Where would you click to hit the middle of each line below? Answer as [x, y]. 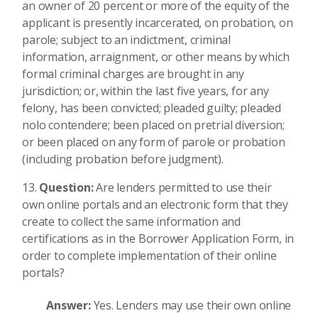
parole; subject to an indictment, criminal [126, 39]
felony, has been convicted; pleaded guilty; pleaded [152, 108]
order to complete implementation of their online [149, 255]
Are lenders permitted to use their [184, 187]
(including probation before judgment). [123, 159]
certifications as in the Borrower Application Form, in [158, 238]
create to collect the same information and [131, 221]
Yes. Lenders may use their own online [192, 305]
